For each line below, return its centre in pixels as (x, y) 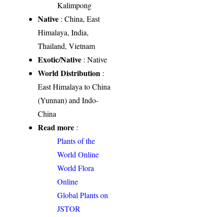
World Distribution (69, 73)
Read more (56, 127)
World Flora (76, 168)
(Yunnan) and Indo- (68, 100)
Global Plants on (83, 195)
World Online (78, 155)
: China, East (79, 19)
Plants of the (76, 141)
